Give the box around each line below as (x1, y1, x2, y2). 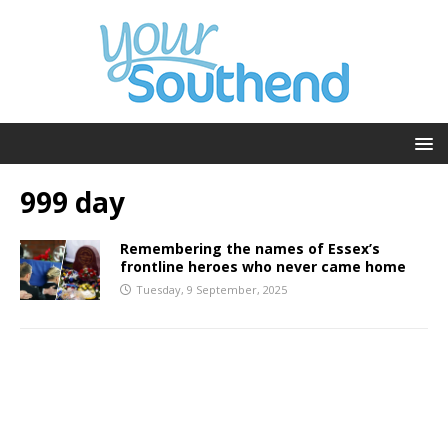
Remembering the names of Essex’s (120, 239, 380, 258)
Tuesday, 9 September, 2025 (136, 282, 287, 297)
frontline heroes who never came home (120, 257, 406, 276)
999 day (20, 183, 125, 221)
